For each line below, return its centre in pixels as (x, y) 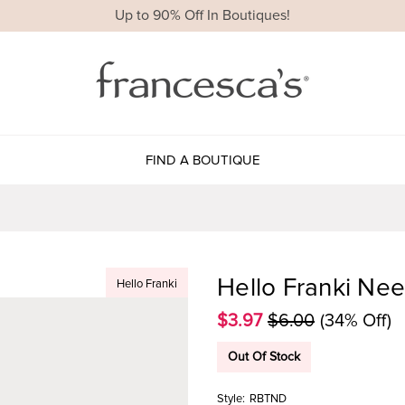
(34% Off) (356, 320)
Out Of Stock (264, 356)
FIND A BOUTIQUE (202, 160)
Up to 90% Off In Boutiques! (202, 16)
